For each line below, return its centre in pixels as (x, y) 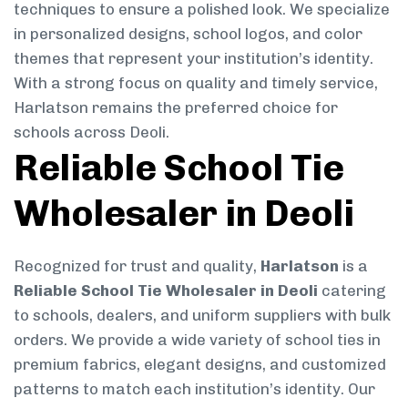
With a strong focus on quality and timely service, (196, 82)
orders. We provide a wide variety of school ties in (197, 339)
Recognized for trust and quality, (137, 265)
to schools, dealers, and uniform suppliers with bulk (202, 315)
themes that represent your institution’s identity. (194, 58)
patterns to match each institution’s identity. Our (194, 388)
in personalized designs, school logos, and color (188, 33)
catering (352, 290)
